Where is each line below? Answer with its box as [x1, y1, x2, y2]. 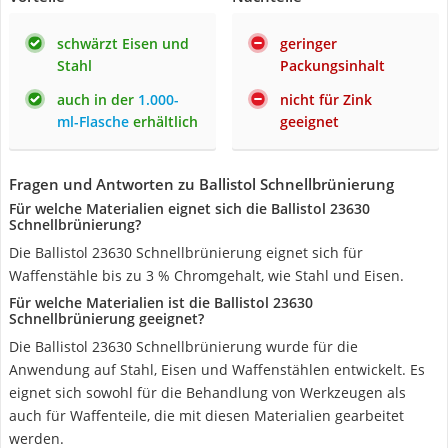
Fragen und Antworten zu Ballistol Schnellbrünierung [9, 174, 394, 194]
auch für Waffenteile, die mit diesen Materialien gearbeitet [9, 406, 404, 425]
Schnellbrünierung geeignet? [9, 309, 204, 328]
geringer [280, 34, 337, 53]
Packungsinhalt [280, 56, 385, 75]
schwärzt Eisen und [57, 34, 189, 53]
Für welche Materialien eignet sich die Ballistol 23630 [9, 199, 370, 218]
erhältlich [129, 112, 198, 131]
